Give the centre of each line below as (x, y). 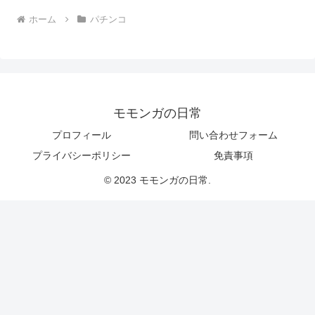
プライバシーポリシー (82, 155)
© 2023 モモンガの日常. (157, 180)
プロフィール (82, 135)
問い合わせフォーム (233, 135)
